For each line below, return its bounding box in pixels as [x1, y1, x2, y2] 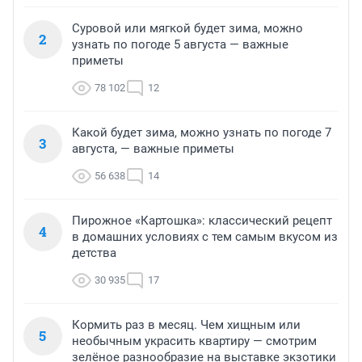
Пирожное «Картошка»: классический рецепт [72, 213, 332, 229]
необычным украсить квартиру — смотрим [72, 334, 317, 349]
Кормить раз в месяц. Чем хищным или [72, 318, 301, 333]
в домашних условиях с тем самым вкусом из [72, 229, 338, 245]
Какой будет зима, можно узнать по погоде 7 [72, 125, 331, 141]
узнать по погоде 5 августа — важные [72, 37, 288, 53]
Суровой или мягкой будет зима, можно [72, 21, 303, 36]
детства [72, 246, 116, 261]
